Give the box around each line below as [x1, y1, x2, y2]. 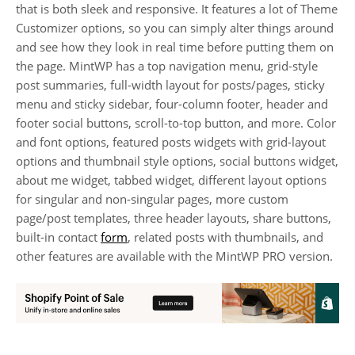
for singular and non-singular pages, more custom [16, 190, 288, 207]
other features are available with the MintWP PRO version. [16, 247, 333, 264]
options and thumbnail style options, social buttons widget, [16, 152, 338, 169]
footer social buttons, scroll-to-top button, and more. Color [16, 114, 336, 131]
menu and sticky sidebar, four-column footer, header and [16, 95, 328, 112]
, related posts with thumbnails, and [128, 228, 323, 245]
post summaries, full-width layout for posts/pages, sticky [16, 76, 325, 93]
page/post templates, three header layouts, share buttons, [16, 209, 331, 226]
